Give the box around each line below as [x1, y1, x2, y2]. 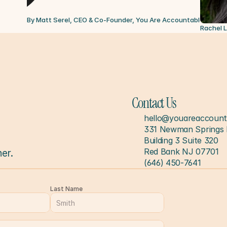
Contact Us [132, 94, 176, 112]
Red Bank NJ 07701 [144, 146, 219, 157]
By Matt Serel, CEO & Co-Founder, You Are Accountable [27, 16, 204, 24]
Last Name [50, 185, 83, 193]
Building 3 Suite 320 [144, 135, 218, 145]
